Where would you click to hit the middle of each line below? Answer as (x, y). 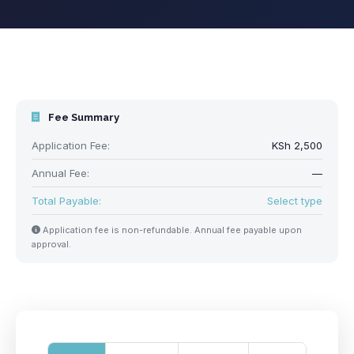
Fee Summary (83, 117)
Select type (295, 201)
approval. (51, 244)
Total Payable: (66, 201)
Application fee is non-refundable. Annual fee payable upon (171, 230)
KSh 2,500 (297, 145)
